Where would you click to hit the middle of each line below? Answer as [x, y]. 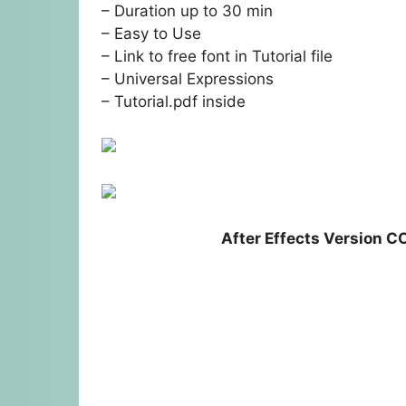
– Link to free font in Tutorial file [217, 56]
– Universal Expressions [188, 78]
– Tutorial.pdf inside [174, 101]
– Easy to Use [151, 33]
